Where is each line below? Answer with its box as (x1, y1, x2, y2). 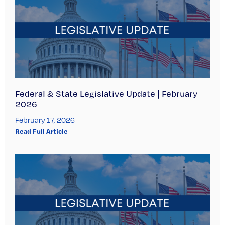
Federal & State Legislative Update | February (15, 88, 197, 99)
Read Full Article (15, 127, 68, 136)
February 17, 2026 (15, 115, 75, 125)
